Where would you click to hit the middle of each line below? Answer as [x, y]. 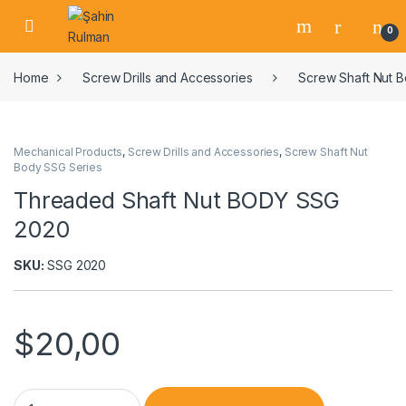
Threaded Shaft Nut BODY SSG [177, 201]
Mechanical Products [68, 152]
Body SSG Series [58, 168]
